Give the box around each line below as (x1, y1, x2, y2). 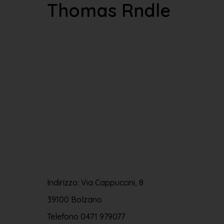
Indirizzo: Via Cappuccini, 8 (46, 177, 143, 187)
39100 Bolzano (46, 194, 102, 204)
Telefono (46, 211, 80, 221)
